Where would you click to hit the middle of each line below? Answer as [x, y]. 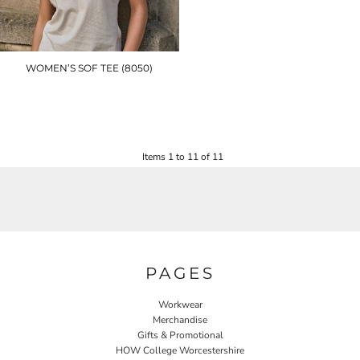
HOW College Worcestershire [180, 351]
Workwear [180, 305]
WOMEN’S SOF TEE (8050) [90, 68]
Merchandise [180, 320]
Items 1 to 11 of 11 [183, 157]
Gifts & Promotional [180, 335]
